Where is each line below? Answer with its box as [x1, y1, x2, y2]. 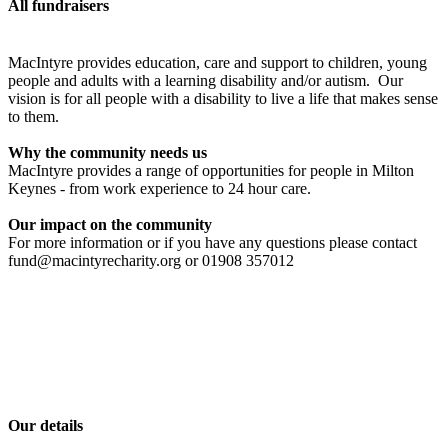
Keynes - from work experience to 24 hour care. [8, 179, 311, 197]
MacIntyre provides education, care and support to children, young [8, 53, 427, 71]
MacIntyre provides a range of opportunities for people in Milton [8, 161, 414, 179]
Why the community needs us [8, 143, 207, 161]
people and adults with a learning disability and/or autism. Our [8, 71, 403, 89]
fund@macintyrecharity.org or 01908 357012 [8, 251, 294, 269]
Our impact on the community [8, 215, 212, 233]
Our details [8, 417, 83, 435]
